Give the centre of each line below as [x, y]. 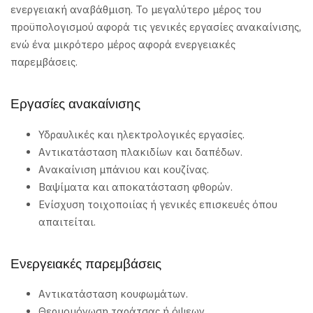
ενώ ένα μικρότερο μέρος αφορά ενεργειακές [123, 45]
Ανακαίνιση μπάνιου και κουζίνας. [124, 169]
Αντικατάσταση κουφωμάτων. [113, 294]
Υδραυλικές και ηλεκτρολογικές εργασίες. [141, 134]
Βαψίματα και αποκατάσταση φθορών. [136, 187]
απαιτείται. [67, 221]
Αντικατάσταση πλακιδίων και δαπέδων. [140, 152]
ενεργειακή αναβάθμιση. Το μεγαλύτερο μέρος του [136, 10]
